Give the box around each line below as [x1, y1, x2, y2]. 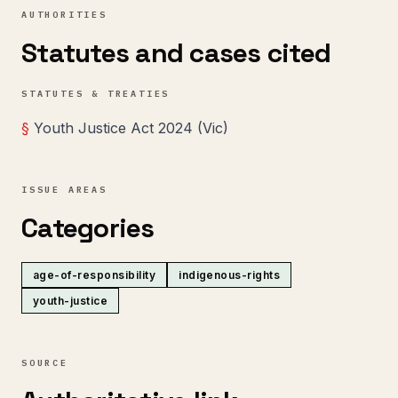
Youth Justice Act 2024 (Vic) [34, 119, 228, 137]
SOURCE [21, 357, 68, 369]
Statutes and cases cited [21, 36, 330, 70]
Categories [21, 211, 155, 245]
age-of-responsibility [33, 268, 156, 282]
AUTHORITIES [21, 9, 107, 20]
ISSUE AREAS [21, 184, 107, 195]
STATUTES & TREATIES [21, 88, 171, 99]
